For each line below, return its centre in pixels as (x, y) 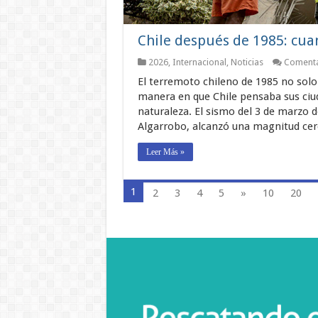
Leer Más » (165, 152)
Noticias (247, 62)
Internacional (199, 62)
